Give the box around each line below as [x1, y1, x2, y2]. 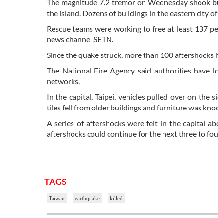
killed [110, 195, 123, 201]
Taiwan [49, 195, 65, 201]
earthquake [75, 195, 100, 201]
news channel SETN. [47, 35, 113, 44]
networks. [47, 76, 80, 86]
